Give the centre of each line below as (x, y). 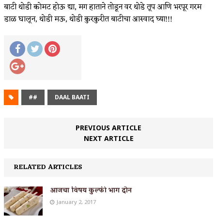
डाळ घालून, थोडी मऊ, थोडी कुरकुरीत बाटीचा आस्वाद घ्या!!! (88, 19)
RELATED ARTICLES (48, 167)
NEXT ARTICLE (108, 138)
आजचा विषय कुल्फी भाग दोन (91, 190)
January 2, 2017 (76, 201)
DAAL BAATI (72, 97)
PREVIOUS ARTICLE (108, 127)
